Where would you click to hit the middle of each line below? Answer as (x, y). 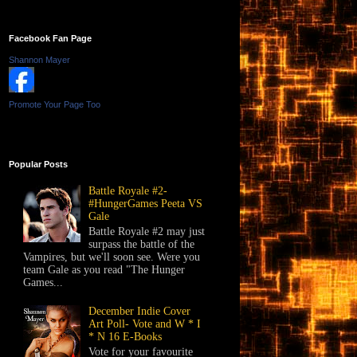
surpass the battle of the (142, 245)
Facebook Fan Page (50, 38)
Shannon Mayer (39, 59)
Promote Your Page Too (55, 104)
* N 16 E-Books (126, 336)
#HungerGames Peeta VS (146, 204)
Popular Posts (38, 164)
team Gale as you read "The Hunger (104, 270)
